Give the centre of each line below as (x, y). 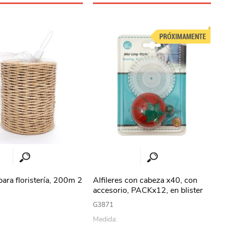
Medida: (105, 219)
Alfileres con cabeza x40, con (145, 180)
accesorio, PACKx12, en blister (148, 190)
